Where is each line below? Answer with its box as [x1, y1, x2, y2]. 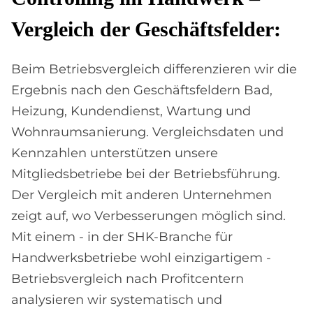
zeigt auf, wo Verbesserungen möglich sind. [11, 208, 286, 224]
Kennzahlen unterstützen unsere [11, 145, 218, 161]
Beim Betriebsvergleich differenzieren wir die [11, 61, 297, 77]
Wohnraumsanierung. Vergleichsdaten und [11, 124, 284, 140]
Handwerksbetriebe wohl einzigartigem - [11, 250, 271, 265]
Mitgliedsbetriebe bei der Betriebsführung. [11, 166, 280, 182]
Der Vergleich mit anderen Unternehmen [11, 187, 272, 203]
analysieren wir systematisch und [11, 292, 222, 307]
